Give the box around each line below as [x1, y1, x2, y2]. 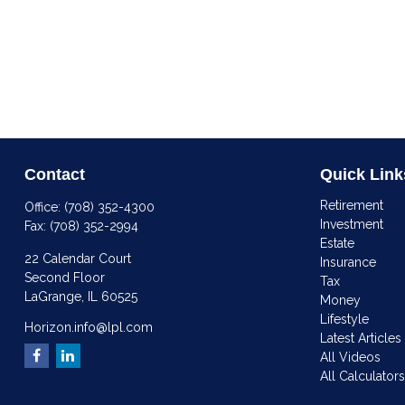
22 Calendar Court [24, 250, 131, 266]
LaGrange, [24, 288, 84, 304]
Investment [320, 216, 384, 231]
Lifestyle [320, 311, 370, 326]
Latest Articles [320, 330, 402, 345]
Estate [320, 235, 355, 250]
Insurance [320, 254, 377, 269]
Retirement [320, 197, 384, 212]
